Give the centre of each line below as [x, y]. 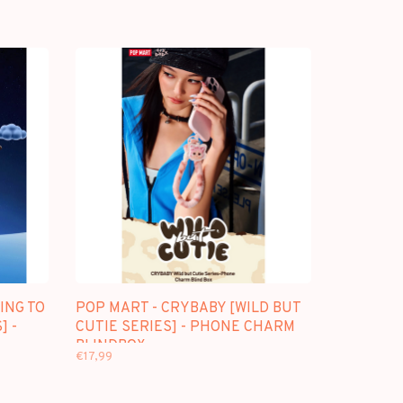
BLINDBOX [110, 346]
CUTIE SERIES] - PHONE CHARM [185, 327]
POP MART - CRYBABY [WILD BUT [188, 309]
